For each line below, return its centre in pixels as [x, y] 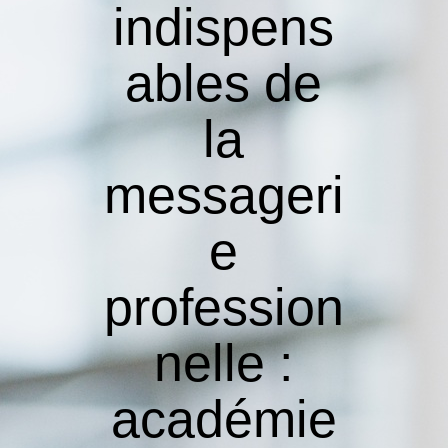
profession [223, 307]
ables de [224, 83]
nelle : [224, 363]
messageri [223, 195]
